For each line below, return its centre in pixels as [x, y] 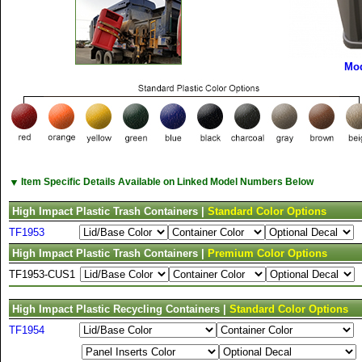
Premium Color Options [267, 253]
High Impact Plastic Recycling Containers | [121, 309]
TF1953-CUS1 [42, 274]
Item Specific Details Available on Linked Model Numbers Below [167, 181]
